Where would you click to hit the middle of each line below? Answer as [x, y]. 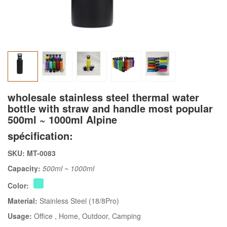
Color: [19, 186]
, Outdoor [93, 216]
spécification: [40, 136]
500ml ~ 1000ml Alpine [62, 120]
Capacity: [25, 168]
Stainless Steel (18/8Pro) [79, 201]
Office [44, 216]
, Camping [124, 216]
